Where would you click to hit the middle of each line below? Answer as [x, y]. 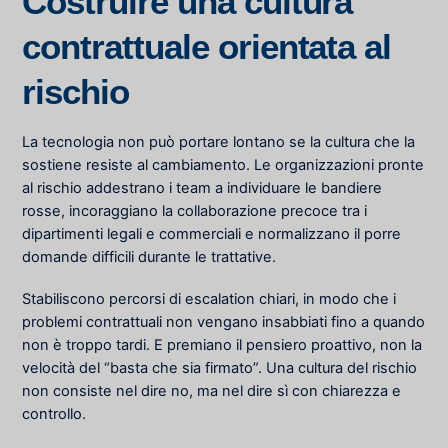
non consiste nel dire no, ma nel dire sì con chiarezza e [212, 391]
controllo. [56, 414]
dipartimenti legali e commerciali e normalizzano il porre [212, 234]
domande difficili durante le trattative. [151, 257]
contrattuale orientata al [207, 46]
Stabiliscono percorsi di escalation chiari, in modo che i [209, 299]
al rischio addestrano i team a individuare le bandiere [202, 188]
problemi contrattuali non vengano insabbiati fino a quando [224, 322]
